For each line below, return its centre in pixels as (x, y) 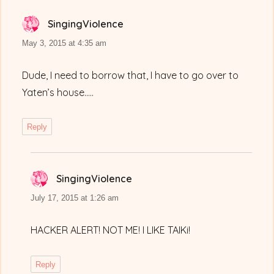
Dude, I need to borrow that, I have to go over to (131, 76)
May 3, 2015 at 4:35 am (65, 43)
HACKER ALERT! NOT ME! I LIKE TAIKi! (111, 230)
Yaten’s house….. (58, 93)
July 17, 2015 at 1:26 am (75, 198)
